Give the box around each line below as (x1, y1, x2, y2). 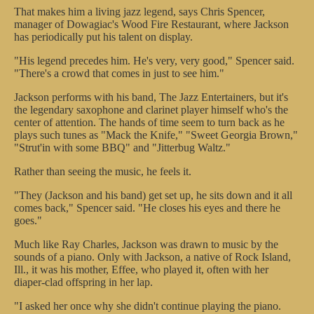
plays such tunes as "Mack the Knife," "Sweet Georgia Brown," (14, 129, 298, 141)
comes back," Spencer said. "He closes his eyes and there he (14, 202, 280, 214)
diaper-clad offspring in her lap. (14, 276, 153, 288)
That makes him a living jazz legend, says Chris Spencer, (14, 6, 265, 18)
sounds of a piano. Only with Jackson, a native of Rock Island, (14, 251, 291, 263)
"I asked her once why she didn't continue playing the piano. (14, 300, 281, 312)
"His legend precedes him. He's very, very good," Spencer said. (14, 55, 294, 67)
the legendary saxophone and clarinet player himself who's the (14, 104, 288, 116)
